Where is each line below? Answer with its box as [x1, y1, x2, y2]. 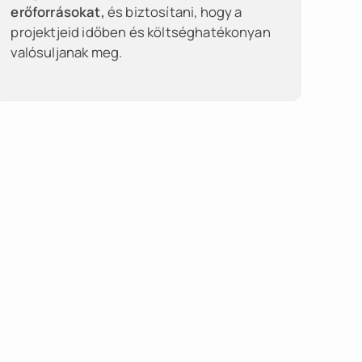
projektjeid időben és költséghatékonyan [11, 23, 271, 41]
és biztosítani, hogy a [107, 2, 242, 21]
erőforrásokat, [11, 2, 107, 21]
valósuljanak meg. [11, 43, 123, 61]
